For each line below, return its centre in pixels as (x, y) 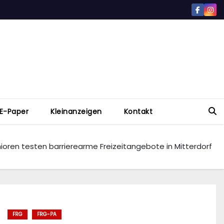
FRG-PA (47, 214)
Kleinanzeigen (76, 112)
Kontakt (138, 112)
